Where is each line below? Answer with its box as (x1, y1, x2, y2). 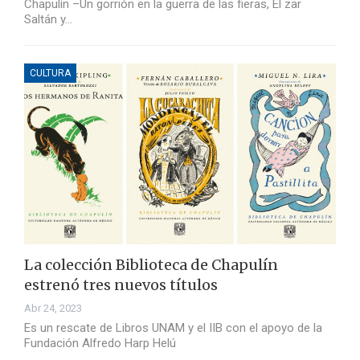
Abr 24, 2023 (24, 302, 82, 315)
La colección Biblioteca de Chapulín (24, 256, 278, 275)
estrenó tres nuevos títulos (24, 276, 218, 295)
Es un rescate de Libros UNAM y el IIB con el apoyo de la (24, 321, 322, 336)
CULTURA (30, 67, 71, 80)
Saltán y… (24, 12, 72, 27)
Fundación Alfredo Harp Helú (24, 336, 176, 351)
